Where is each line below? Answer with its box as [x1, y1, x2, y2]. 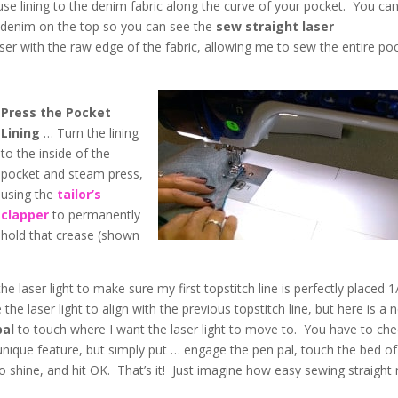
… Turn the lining [40, 123, 139, 141]
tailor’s [57, 185, 102, 203]
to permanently [49, 205, 141, 223]
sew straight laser [212, 17, 335, 35]
